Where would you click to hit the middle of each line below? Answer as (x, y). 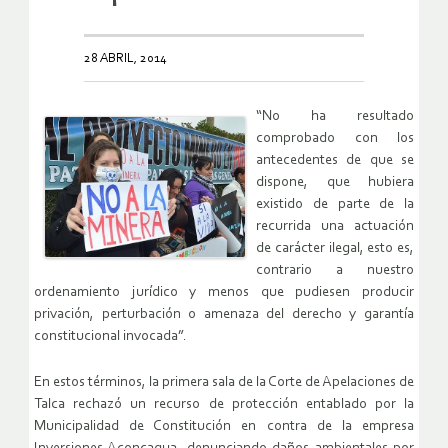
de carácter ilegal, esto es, (335, 249)
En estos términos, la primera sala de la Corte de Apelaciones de (224, 383)
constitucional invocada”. (110, 337)
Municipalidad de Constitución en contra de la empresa (224, 427)
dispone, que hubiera (335, 183)
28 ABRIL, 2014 (125, 59)
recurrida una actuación (335, 227)
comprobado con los (335, 139)
